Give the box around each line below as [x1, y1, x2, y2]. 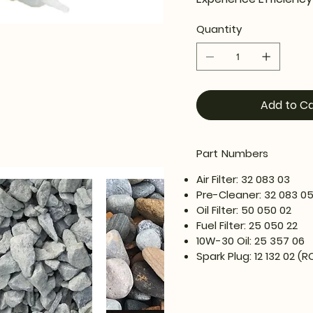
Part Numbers [196, 146, 269, 161]
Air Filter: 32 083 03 [196, 172, 290, 187]
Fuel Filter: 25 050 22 [196, 218, 298, 233]
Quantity [196, 22, 242, 37]
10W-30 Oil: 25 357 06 [196, 233, 305, 249]
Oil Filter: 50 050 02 [196, 203, 291, 218]
